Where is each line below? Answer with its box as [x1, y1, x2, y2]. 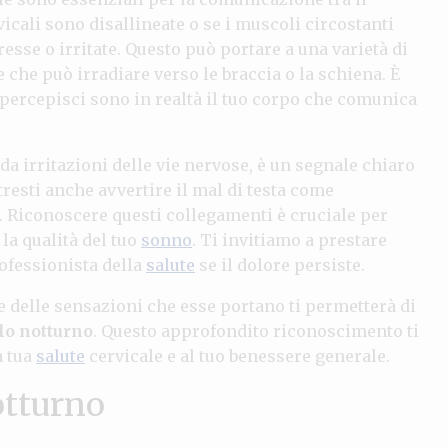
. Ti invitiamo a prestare [192, 229, 387, 250]
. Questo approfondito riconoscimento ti [93, 320, 419, 341]
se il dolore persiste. [195, 254, 365, 275]
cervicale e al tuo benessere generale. [85, 345, 390, 366]
